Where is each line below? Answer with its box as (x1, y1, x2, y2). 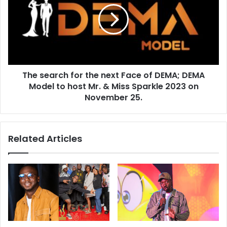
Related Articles (8, 132, 82, 145)
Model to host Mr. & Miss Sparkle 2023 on (28, 80, 199, 92)
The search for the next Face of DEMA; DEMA (22, 69, 205, 81)
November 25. (85, 91, 142, 103)
